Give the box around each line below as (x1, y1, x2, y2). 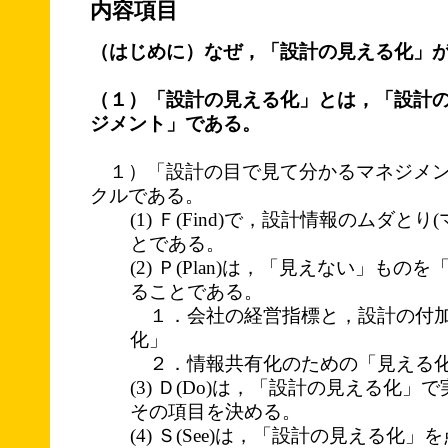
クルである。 (90, 184, 204, 206)
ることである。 (130, 280, 263, 302)
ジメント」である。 (90, 112, 261, 134)
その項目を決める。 (130, 400, 301, 422)
